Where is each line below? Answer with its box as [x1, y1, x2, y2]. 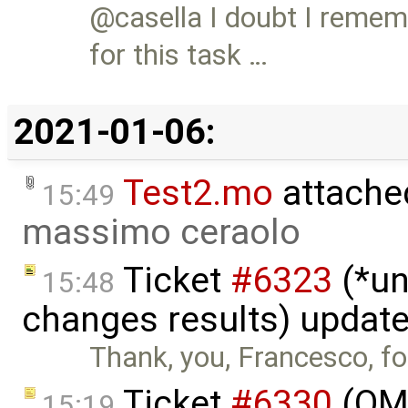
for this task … [89, 38, 269, 72]
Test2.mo [123, 172, 273, 215]
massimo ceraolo [22, 211, 301, 254]
